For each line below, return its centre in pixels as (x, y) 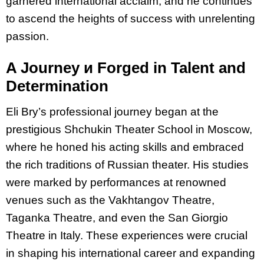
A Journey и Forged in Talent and (126, 68)
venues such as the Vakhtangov (89, 200)
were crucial (217, 235)
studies (230, 164)
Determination (57, 86)
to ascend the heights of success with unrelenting (131, 19)
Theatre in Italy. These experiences (96, 235)
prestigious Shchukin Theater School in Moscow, (129, 129)
